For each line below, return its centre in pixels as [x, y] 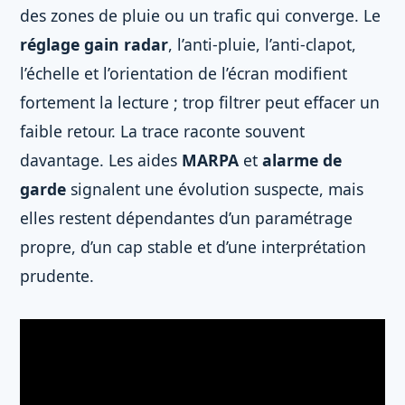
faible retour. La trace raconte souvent [162, 131]
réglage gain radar [94, 44]
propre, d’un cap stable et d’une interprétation [193, 247]
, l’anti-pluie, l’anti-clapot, [262, 44]
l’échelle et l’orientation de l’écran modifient [184, 73]
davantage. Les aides [101, 160]
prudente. [57, 276]
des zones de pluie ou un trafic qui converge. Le [200, 15]
